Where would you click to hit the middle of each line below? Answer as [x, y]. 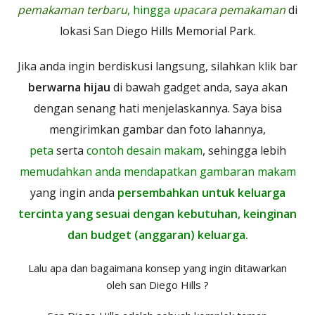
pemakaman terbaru [72, 10]
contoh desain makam [144, 150]
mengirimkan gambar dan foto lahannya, [157, 129]
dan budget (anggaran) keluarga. [157, 235]
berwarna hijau [70, 87]
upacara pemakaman [229, 10]
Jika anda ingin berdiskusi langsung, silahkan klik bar [157, 66]
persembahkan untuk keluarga [201, 193]
